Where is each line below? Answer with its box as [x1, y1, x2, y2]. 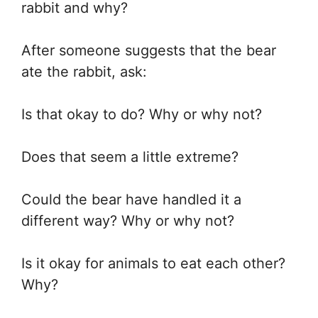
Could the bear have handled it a [21, 191, 241, 209]
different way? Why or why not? [21, 212, 234, 230]
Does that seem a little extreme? [21, 148, 238, 166]
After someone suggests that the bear [21, 42, 276, 60]
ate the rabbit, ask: [21, 63, 147, 81]
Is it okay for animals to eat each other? [21, 255, 285, 273]
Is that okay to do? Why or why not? [21, 106, 262, 124]
